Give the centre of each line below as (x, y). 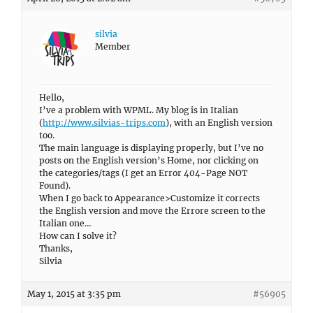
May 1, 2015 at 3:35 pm (74, 294)
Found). (55, 185)
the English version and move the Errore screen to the (152, 211)
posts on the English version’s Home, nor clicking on (149, 160)
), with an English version (219, 123)
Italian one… (65, 223)
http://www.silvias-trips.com (104, 123)
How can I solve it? (78, 236)
